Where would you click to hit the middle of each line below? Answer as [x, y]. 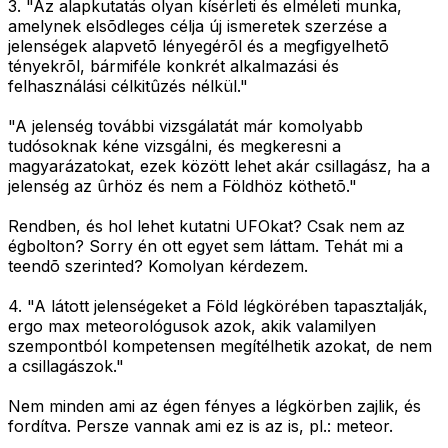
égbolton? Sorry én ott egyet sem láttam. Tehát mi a [205, 246]
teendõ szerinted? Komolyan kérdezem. [158, 266]
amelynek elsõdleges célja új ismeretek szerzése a [197, 26]
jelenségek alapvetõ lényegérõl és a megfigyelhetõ [198, 46]
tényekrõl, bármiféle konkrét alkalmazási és [173, 66]
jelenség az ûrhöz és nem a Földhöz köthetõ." [182, 186]
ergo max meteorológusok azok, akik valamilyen [192, 326]
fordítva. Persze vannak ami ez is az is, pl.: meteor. [200, 426]
